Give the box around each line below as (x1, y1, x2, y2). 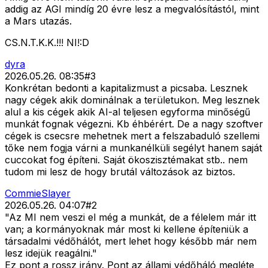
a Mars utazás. (5, 15, 72, 28)
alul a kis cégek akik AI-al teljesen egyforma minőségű (5, 106, 250, 118)
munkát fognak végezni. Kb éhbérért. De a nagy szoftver (5, 118, 263, 130)
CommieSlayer (5, 187, 71, 200)
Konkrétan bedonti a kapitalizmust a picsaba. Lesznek (5, 82, 248, 95)
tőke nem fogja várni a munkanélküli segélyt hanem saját (5, 142, 262, 154)
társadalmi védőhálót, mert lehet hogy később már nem (5, 235, 257, 248)
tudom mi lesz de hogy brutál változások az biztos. (5, 166, 235, 178)
